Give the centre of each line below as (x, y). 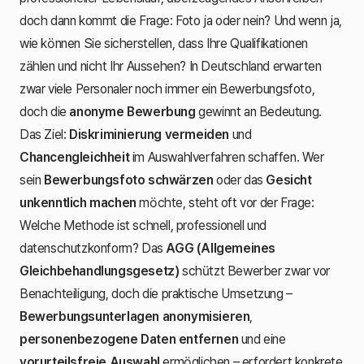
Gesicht (289, 180)
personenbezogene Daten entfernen (129, 339)
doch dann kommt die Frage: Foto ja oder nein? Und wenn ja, (181, 20)
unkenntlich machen (78, 202)
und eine (262, 339)
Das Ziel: (44, 134)
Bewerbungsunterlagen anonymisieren (135, 316)
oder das (240, 180)
